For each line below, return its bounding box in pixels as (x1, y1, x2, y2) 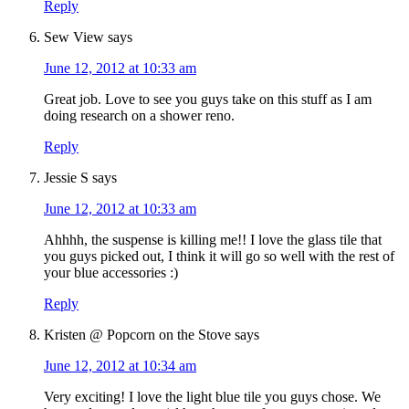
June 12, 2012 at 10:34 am (44, 358, 196, 374)
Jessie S (44, 170, 89, 186)
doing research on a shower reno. (44, 108, 235, 124)
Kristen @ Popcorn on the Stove (44, 327, 231, 343)
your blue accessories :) (44, 265, 178, 281)
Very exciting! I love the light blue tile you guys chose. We (44, 389, 381, 405)
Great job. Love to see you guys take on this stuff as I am (44, 91, 372, 108)
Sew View (44, 29, 104, 46)
